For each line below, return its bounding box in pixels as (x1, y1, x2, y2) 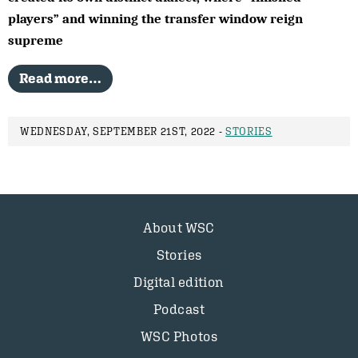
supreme (8, 32, 63, 48)
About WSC (143, 220, 215, 236)
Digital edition (133, 274, 225, 290)
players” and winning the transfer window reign (8, 10, 303, 26)
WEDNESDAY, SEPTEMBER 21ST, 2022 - (20, 125, 226, 137)
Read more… (19, 70, 101, 86)
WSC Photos (140, 328, 218, 344)
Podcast (153, 301, 205, 317)
